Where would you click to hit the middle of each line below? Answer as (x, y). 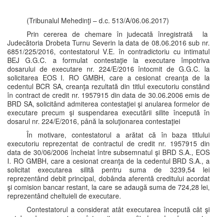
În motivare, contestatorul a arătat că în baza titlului (118, 135)
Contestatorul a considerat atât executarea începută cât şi (118, 209)
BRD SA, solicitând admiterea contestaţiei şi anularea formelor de (108, 104)
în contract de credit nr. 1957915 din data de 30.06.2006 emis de (108, 95)
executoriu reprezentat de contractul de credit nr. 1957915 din (108, 143)
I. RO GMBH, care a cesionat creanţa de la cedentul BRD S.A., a (108, 161)
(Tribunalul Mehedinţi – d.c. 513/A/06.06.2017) (98, 20)
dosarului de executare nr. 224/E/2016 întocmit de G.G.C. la (108, 69)
